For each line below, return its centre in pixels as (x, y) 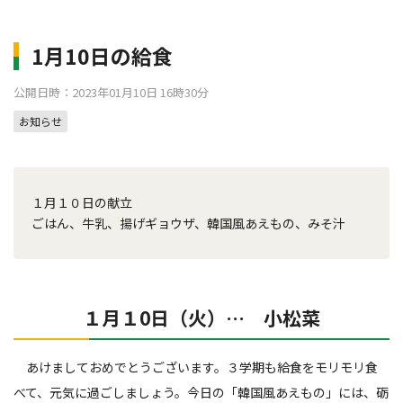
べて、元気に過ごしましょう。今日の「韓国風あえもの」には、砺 (201, 392)
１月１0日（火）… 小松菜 (201, 318)
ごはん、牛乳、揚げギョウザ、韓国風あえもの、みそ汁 (188, 223)
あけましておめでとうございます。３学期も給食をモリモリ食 (196, 367)
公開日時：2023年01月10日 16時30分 (111, 92)
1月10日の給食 (102, 56)
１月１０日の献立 (82, 202)
